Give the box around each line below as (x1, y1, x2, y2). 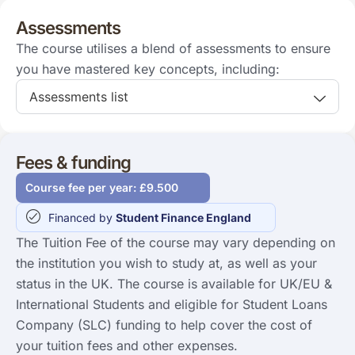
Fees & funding (16, 151, 131, 173)
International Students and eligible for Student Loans (16, 296, 327, 312)
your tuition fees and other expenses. (16, 337, 238, 353)
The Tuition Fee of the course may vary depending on (16, 234, 335, 250)
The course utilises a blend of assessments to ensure (16, 40, 330, 56)
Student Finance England (115, 210, 251, 224)
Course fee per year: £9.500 (25, 180, 178, 194)
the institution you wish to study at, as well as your (16, 254, 317, 271)
